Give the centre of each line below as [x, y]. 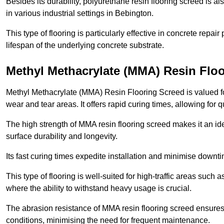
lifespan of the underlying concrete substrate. [85, 45]
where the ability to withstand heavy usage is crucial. [100, 188]
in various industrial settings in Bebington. [81, 13]
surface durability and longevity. [63, 136]
